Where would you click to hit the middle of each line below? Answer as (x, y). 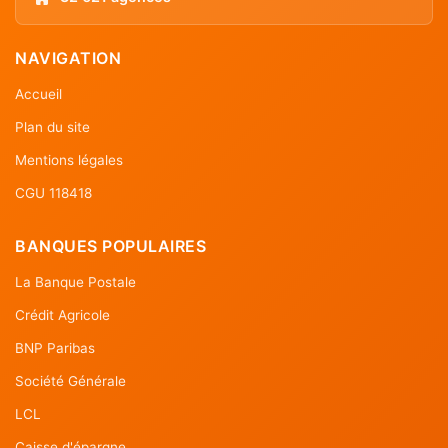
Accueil (38, 93)
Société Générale (70, 380)
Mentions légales (69, 159)
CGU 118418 (53, 192)
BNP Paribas (55, 347)
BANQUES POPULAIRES (110, 245)
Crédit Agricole (62, 314)
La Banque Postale (75, 281)
